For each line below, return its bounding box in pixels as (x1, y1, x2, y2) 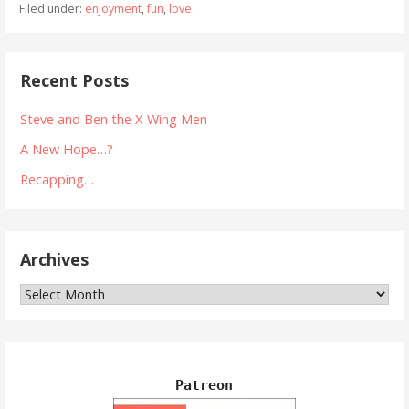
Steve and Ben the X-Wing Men (20, 110, 208, 129)
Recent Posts (20, 69, 130, 92)
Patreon (175, 377, 234, 394)
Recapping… (20, 171, 95, 189)
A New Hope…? (20, 141, 114, 159)
